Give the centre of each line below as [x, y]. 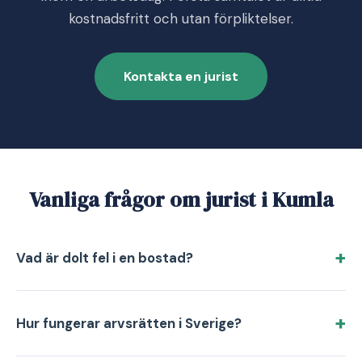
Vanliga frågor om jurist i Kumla [181, 200]
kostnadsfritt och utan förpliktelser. [181, 19]
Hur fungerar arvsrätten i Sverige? [129, 323]
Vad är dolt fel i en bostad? [105, 258]
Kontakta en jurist [181, 76]
